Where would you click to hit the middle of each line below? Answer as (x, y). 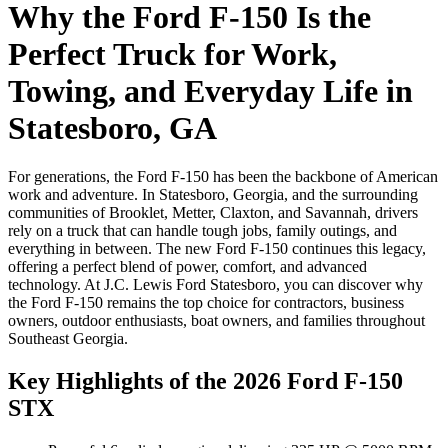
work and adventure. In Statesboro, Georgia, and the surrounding (213, 195)
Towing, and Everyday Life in (210, 90)
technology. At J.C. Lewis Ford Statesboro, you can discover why (215, 285)
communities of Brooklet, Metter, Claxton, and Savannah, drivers (213, 213)
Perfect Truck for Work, (172, 53)
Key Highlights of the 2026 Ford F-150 (205, 381)
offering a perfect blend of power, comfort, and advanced (187, 267)
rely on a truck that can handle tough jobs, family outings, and (202, 231)
